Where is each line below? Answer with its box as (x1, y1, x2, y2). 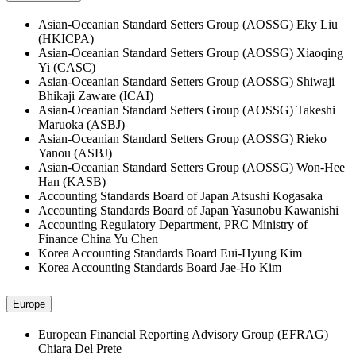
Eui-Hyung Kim (220, 246, 302, 260)
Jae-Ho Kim (220, 260, 281, 274)
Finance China (38, 231, 111, 246)
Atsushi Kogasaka (231, 188, 323, 203)
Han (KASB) (38, 174, 106, 188)
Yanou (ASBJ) (38, 145, 112, 160)
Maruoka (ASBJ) (38, 117, 125, 131)
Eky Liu (296, 17, 338, 31)
